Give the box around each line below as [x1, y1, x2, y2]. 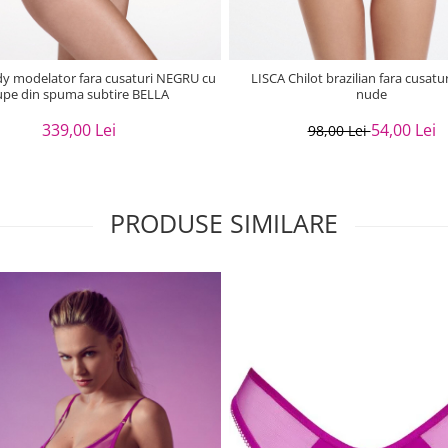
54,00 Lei [370, 118, 436, 141]
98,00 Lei [307, 120, 371, 140]
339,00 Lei [41, 118, 116, 141]
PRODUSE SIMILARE [110, 205, 338, 240]
